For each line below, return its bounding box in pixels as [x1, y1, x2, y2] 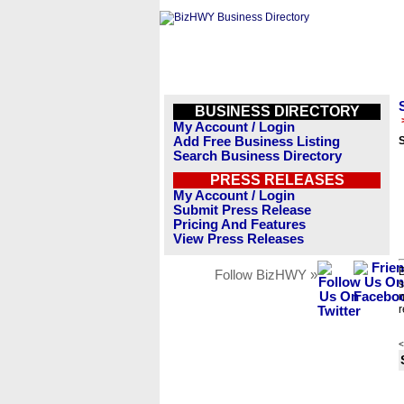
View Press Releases [173, 232, 304, 246]
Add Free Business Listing [173, 134, 340, 149]
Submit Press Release [173, 203, 311, 217]
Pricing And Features [173, 217, 306, 232]
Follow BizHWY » [215, 268, 317, 282]
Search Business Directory [173, 149, 342, 163]
